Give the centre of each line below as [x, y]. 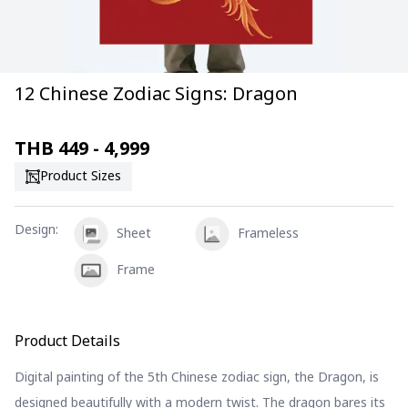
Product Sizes [81, 176]
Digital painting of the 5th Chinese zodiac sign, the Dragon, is [197, 377]
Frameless [268, 234]
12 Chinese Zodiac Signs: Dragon [156, 95]
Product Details [67, 342]
